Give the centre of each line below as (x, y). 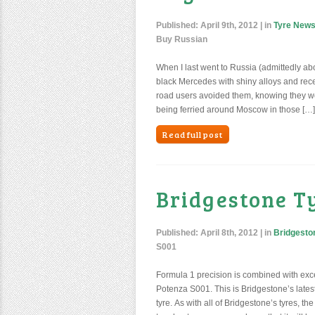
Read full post (193, 134)
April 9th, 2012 (229, 25)
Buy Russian (182, 39)
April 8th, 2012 (229, 233)
